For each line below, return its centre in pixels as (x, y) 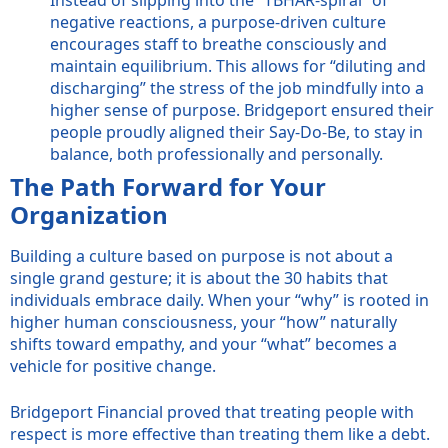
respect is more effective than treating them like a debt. (220, 433)
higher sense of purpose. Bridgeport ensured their (242, 109)
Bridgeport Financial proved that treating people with (212, 411)
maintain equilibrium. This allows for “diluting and (238, 65)
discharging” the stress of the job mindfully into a (237, 87)
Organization (89, 214)
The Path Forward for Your (168, 186)
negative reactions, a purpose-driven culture (218, 21)
